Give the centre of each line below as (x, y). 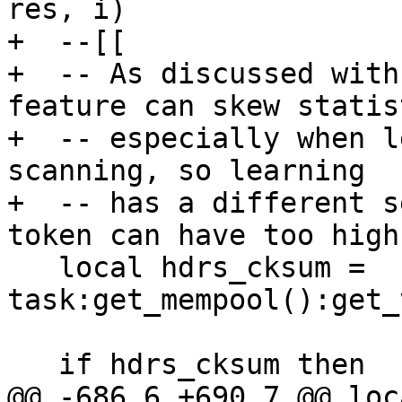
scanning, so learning (186, 171)
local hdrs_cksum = (33, 268)
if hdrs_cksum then (33, 365)
